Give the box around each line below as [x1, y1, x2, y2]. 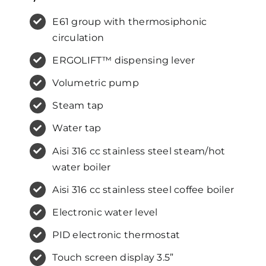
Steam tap [52, 100, 104, 112]
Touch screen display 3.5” [52, 252, 174, 264]
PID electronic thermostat [52, 229, 180, 241]
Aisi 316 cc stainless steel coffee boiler [52, 183, 235, 195]
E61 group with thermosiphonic [52, 15, 207, 27]
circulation [52, 31, 104, 43]
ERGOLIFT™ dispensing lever [52, 54, 195, 66]
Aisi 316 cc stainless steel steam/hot [52, 145, 226, 157]
